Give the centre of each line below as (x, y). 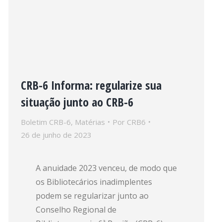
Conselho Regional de (76, 210)
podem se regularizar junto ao (92, 196)
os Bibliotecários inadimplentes (94, 182)
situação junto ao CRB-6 (77, 102)
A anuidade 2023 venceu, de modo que (106, 168)
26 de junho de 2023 (56, 135)
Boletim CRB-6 (46, 122)
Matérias (90, 122)
